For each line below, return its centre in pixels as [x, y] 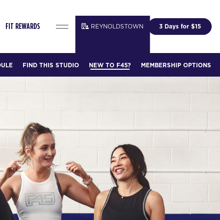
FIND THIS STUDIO [51, 65]
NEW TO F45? [110, 65]
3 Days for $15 [180, 26]
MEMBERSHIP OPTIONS [176, 65]
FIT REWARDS [23, 26]
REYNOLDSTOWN [117, 26]
